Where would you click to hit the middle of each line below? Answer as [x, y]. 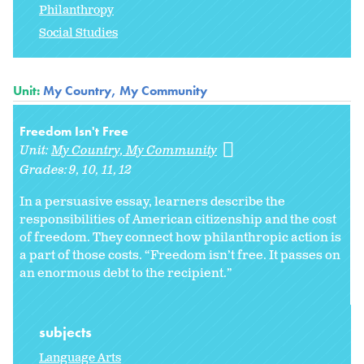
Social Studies [78, 32]
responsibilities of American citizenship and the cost [178, 219]
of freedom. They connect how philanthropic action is [180, 237]
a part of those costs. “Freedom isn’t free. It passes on [180, 255]
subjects [67, 332]
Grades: [45, 170]
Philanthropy [76, 10]
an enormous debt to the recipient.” [126, 273]
